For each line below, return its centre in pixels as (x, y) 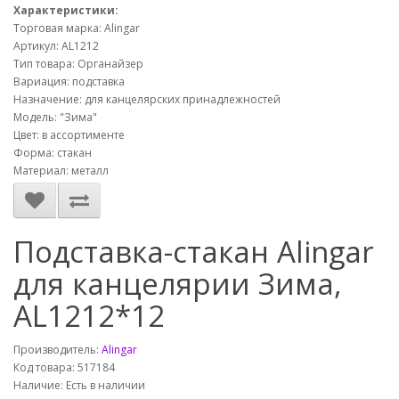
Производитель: (57, 350)
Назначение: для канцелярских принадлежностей (147, 99)
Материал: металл (61, 171)
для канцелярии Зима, (178, 284)
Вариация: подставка (69, 81)
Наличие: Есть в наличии (79, 385)
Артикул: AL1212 (56, 46)
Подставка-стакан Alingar (194, 252)
